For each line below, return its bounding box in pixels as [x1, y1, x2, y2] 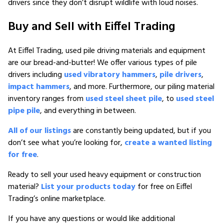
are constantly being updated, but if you [71, 124, 211, 137]
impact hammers [8, 80, 69, 93]
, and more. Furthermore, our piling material [69, 80, 214, 93]
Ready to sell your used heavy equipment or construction [8, 168, 201, 181]
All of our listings [8, 124, 71, 137]
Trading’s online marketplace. [8, 192, 105, 205]
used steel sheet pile [85, 92, 162, 105]
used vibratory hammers [64, 68, 155, 81]
